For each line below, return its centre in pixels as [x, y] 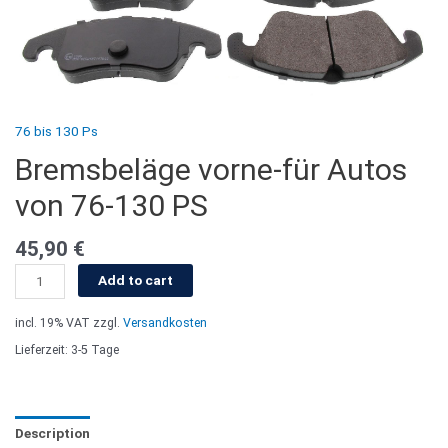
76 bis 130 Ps [56, 131]
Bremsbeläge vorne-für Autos [211, 169]
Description [52, 432]
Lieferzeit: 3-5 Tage [67, 350]
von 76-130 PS [111, 205]
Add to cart [136, 279]
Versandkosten [165, 322]
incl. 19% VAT [52, 322]
